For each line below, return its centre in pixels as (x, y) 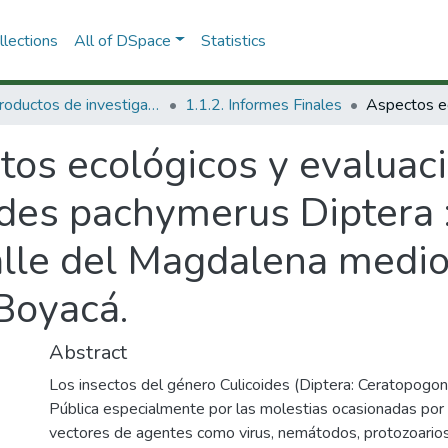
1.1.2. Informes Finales (263, 105)
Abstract (88, 352)
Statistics (233, 40)
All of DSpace (122, 40)
